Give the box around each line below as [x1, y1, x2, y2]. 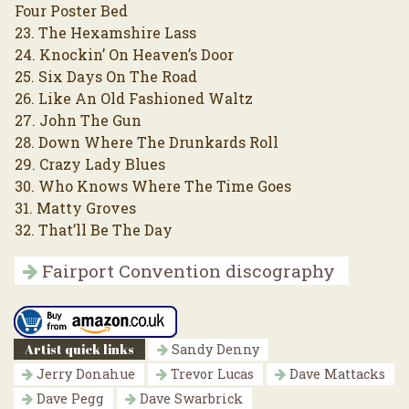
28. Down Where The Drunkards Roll [15, 132, 278, 152]
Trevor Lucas [167, 365, 254, 383]
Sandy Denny [168, 341, 259, 359]
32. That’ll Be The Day [15, 220, 173, 240]
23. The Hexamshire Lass [15, 23, 196, 43]
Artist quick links [25, 341, 134, 359]
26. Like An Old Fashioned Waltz [15, 89, 253, 109]
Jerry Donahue [33, 365, 135, 383]
